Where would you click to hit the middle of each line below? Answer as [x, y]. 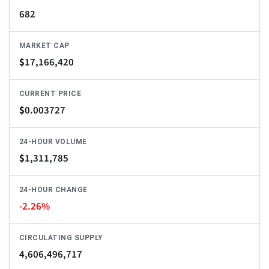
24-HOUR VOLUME [53, 142]
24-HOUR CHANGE [53, 190]
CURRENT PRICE [50, 94]
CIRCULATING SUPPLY [61, 238]
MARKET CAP [44, 46]
